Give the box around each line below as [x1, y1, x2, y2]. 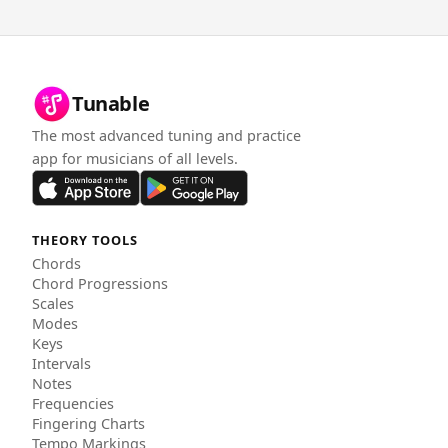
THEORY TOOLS [32, 231, 139, 250]
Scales [32, 294, 74, 314]
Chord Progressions [32, 274, 168, 294]
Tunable [72, 90, 150, 118]
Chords [32, 254, 81, 274]
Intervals [32, 354, 91, 374]
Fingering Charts [32, 414, 145, 434]
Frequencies [32, 394, 114, 414]
